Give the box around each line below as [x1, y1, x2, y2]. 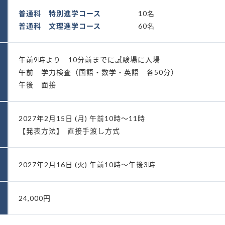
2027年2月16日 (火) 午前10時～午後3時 [19, 160, 156, 169]
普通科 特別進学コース [19, 9, 101, 18]
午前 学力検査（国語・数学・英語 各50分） [19, 68, 178, 76]
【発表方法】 [19, 127, 64, 135]
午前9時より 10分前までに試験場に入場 [19, 55, 160, 64]
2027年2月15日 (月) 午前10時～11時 [19, 114, 145, 123]
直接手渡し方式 [67, 127, 120, 135]
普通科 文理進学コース [19, 22, 101, 30]
